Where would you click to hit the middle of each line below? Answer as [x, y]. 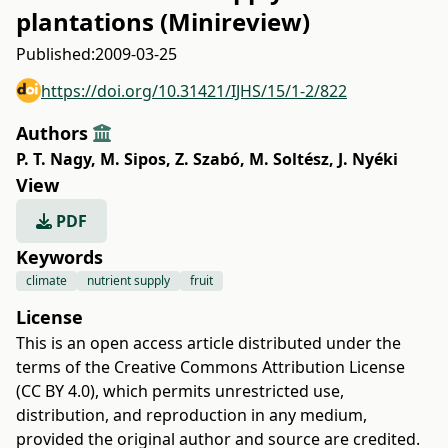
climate [46, 280]
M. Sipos [133, 159]
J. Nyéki [368, 159]
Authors [54, 133]
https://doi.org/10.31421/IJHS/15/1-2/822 [194, 90]
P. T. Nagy [53, 159]
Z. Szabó [207, 159]
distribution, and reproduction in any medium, [191, 415]
